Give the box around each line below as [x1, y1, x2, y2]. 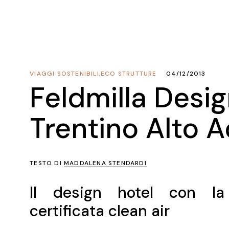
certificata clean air [30, 201, 170, 221]
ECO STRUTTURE [100, 70, 157, 78]
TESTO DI [30, 159, 64, 167]
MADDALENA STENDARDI [63, 159, 147, 167]
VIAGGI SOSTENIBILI [30, 70, 99, 78]
